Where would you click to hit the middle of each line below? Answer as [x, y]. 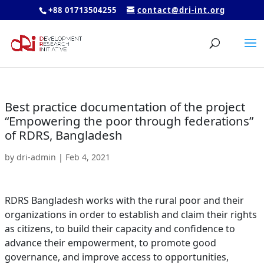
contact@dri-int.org [181, 10]
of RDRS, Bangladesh [63, 135]
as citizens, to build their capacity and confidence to [120, 229]
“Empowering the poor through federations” [129, 121]
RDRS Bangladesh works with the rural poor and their [124, 200]
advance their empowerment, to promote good [110, 243]
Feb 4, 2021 [88, 157]
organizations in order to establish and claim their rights [131, 214]
